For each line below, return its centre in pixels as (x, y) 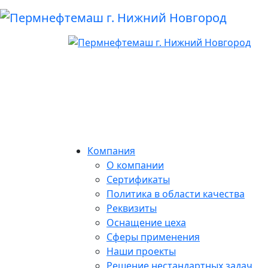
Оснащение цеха (146, 222)
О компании (135, 165)
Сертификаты (138, 179)
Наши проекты (141, 251)
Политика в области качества (176, 194)
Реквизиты (132, 208)
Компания (111, 150)
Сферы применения (153, 237)
